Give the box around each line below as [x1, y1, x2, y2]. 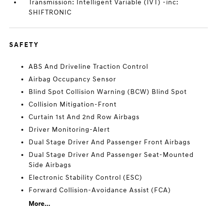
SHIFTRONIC [29, 8, 72, 16]
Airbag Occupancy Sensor [29, 75, 117, 83]
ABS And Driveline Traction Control [29, 62, 149, 71]
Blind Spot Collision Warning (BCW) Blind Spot [29, 88, 187, 96]
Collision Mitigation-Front [29, 100, 117, 108]
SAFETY [9, 41, 39, 49]
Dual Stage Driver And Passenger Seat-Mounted [29, 151, 194, 159]
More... [29, 200, 51, 208]
